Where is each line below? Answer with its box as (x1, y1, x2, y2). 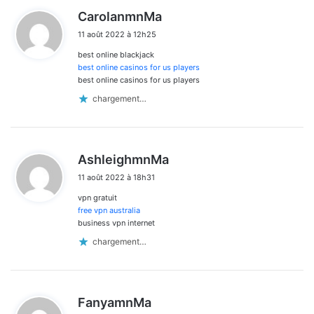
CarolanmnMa (78, 8, 162, 24)
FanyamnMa (78, 294, 151, 310)
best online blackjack (78, 49, 154, 60)
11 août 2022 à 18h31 (78, 172, 155, 182)
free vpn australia (78, 205, 140, 215)
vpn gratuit (78, 192, 117, 203)
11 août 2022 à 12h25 (78, 29, 156, 39)
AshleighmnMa (78, 151, 169, 167)
